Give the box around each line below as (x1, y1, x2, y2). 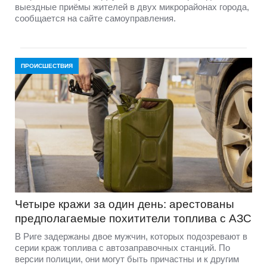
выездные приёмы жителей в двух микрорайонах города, (15, 1, 249, 12)
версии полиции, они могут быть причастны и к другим (15, 254, 239, 265)
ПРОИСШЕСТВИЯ (21, 62, 73, 69)
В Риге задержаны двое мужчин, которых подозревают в (15, 231, 247, 242)
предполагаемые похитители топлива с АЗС (15, 212, 252, 225)
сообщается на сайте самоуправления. (15, 13, 176, 23)
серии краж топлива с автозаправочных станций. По (15, 243, 230, 253)
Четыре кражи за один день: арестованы (15, 198, 234, 211)
